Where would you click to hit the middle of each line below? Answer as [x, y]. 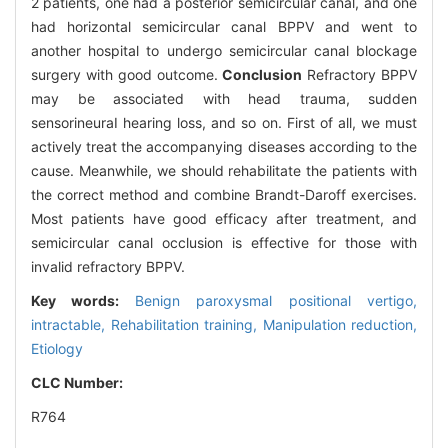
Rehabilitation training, [186, 325]
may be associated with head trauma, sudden [224, 99]
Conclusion [262, 75]
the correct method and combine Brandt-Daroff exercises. [224, 195]
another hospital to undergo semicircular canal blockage [224, 51]
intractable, [71, 325]
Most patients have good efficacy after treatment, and [224, 219]
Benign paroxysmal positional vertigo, [276, 301]
